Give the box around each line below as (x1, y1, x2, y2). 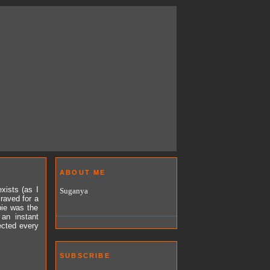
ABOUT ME (60, 168, 106, 176)
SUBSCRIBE (60, 252, 110, 260)
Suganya (60, 186, 88, 195)
